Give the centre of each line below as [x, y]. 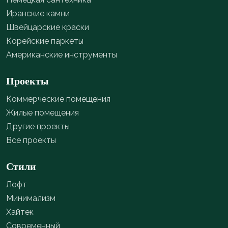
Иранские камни [38, 13]
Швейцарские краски [48, 27]
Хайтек [20, 212]
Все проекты [31, 140]
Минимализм [31, 198]
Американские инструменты [62, 55]
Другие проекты [38, 126]
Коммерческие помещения [58, 99]
